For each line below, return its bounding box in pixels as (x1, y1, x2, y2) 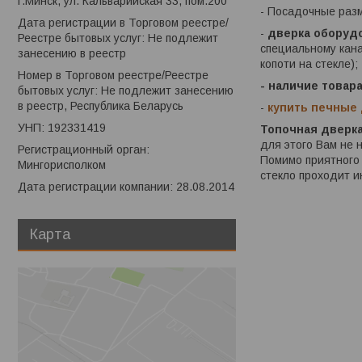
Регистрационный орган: (18, 143, 149, 157)
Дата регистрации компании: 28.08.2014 (18, 180, 234, 194)
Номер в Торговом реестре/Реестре (18, 69, 208, 82)
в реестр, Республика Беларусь (18, 99, 183, 113)
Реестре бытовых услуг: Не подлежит (18, 32, 218, 45)
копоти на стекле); (260, 57, 358, 71)
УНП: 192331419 (18, 121, 106, 135)
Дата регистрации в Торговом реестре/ (18, 16, 229, 30)
